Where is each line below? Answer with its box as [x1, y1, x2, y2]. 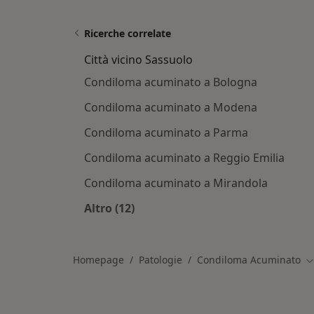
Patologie [139, 253, 182, 266]
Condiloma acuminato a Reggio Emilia [84, 150, 285, 165]
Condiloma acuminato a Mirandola [84, 175, 268, 191]
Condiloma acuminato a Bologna [84, 74, 257, 90]
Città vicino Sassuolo [84, 52, 193, 67]
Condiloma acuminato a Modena [84, 100, 257, 115]
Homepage [73, 253, 124, 266]
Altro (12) [84, 200, 135, 216]
